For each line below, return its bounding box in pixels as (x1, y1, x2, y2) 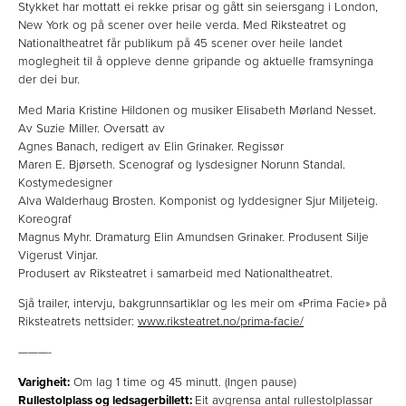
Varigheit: (18, 375, 70, 391)
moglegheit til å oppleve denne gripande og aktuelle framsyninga (18, 54, 373, 70)
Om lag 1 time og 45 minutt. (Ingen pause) (70, 375, 300, 391)
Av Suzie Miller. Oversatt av (18, 121, 165, 136)
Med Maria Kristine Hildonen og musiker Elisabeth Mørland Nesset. (18, 102, 376, 118)
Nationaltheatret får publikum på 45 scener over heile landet (18, 36, 343, 52)
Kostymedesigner (18, 175, 112, 190)
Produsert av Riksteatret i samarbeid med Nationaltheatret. (18, 266, 333, 281)
